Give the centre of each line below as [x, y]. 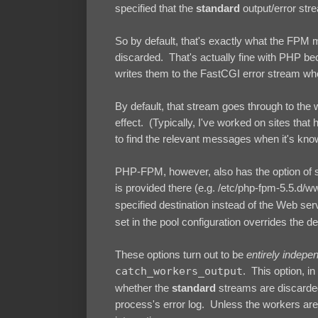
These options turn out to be [181, 254]
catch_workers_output [179, 271]
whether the [143, 287]
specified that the [155, 8]
